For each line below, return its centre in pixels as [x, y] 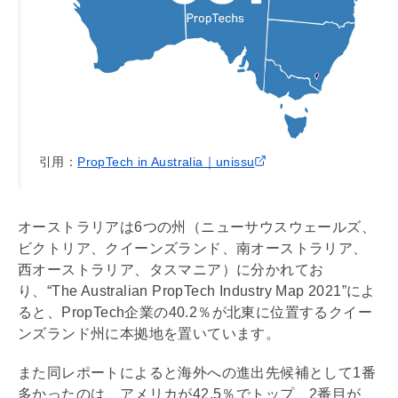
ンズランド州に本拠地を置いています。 [149, 334]
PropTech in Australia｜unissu [166, 162]
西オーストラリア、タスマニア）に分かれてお [171, 270]
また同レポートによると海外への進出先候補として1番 [197, 373]
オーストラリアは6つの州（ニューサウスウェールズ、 [197, 227]
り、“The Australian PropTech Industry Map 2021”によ [197, 291]
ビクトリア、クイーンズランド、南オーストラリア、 [193, 249]
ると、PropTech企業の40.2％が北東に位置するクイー [195, 313]
